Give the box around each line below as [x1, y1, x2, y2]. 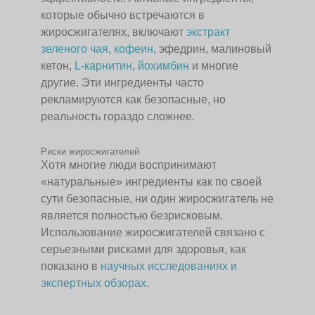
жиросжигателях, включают [41, 26, 187, 39]
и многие [189, 60, 239, 72]
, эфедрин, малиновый [153, 43, 272, 56]
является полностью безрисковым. [41, 210, 224, 222]
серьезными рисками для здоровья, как [41, 243, 247, 256]
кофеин [114, 43, 154, 56]
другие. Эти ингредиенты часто [41, 77, 205, 89]
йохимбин [138, 60, 190, 72]
